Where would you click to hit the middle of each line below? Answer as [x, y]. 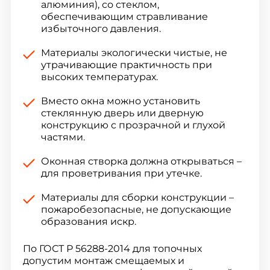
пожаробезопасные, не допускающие [136, 210]
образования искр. [88, 222]
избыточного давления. [101, 29]
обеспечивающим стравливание [124, 17]
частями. [63, 137]
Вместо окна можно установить [120, 101]
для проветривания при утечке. [121, 174]
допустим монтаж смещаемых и [103, 261]
